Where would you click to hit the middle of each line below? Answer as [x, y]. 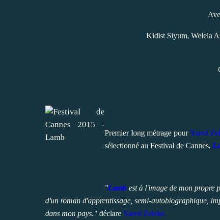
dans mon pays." [71, 213]
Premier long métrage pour [147, 133]
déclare [109, 213]
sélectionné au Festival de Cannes [157, 145]
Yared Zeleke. [145, 213]
